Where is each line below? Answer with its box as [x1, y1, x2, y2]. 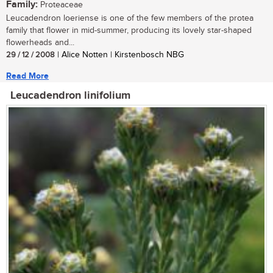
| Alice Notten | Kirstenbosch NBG [55, 50, 184, 60]
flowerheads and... [6, 38, 74, 48]
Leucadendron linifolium [10, 89, 130, 103]
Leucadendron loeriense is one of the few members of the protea [6, 13, 253, 24]
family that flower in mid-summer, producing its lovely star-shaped [6, 26, 252, 36]
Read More [6, 71, 49, 82]
